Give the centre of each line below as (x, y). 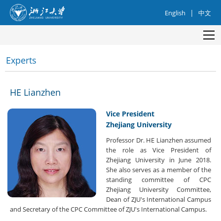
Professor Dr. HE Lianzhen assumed (159, 140)
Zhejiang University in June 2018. (159, 160)
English (175, 13)
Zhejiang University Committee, (159, 189)
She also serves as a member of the (159, 169)
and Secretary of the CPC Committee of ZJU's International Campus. (108, 209)
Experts (21, 60)
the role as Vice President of (159, 150)
